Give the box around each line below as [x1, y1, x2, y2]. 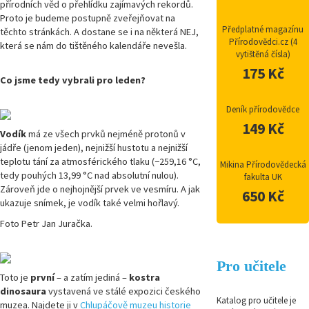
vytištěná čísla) [235, 48, 290, 61]
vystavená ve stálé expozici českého [46, 285, 201, 298]
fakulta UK [243, 171, 282, 183]
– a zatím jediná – [54, 271, 129, 284]
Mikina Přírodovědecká [219, 159, 306, 171]
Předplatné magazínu [222, 23, 304, 36]
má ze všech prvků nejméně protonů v [26, 128, 186, 141]
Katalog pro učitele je [217, 295, 297, 307]
